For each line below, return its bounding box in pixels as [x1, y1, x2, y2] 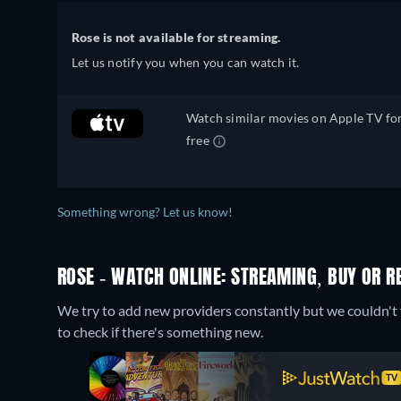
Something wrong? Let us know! [57, 205, 233, 219]
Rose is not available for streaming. [72, 30, 281, 45]
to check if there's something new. [57, 323, 263, 340]
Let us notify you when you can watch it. [72, 55, 300, 70]
